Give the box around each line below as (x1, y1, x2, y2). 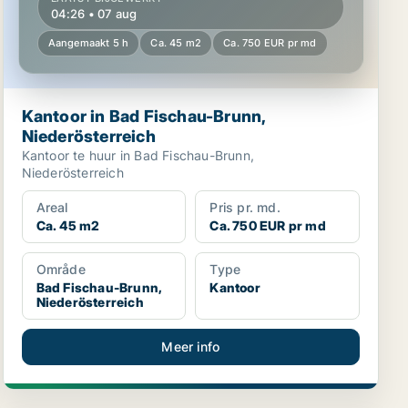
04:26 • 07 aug (50, 6, 138, 21)
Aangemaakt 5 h (47, 36, 129, 49)
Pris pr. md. (209, 199, 280, 215)
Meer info (161, 339, 220, 354)
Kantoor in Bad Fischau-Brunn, (21, 107, 267, 126)
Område (36, 261, 86, 277)
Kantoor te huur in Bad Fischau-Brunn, (21, 148, 255, 163)
